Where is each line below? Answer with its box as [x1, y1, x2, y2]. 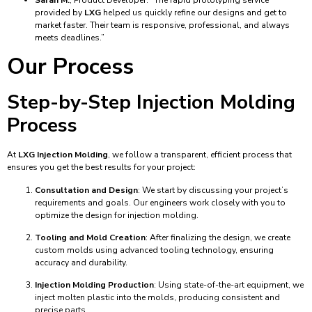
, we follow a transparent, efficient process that [108, 149, 292, 161]
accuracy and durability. [35, 257, 127, 269]
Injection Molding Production [35, 279, 154, 291]
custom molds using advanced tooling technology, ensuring [35, 244, 274, 256]
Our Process [7, 52, 134, 82]
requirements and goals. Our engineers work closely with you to [35, 196, 286, 208]
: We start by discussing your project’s [138, 184, 288, 196]
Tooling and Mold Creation [35, 232, 146, 244]
